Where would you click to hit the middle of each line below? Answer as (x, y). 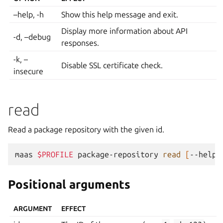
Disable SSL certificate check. (112, 65)
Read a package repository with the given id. (86, 129)
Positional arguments (69, 184)
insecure (29, 71)
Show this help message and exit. (120, 14)
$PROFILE (55, 154)
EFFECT (74, 208)
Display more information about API (125, 31)
